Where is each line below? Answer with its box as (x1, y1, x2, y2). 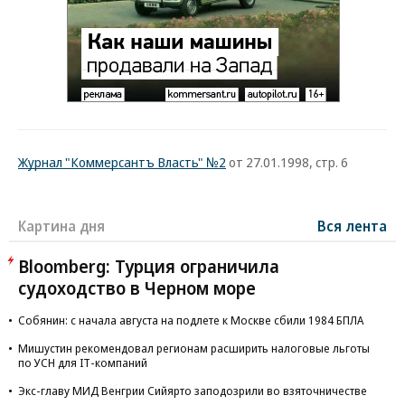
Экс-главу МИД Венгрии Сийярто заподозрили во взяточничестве (18, 382, 367, 399)
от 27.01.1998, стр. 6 (226, 153, 348, 171)
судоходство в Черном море (18, 276, 256, 300)
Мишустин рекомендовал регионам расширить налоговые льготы (18, 340, 370, 356)
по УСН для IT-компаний (18, 354, 147, 371)
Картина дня (18, 216, 105, 236)
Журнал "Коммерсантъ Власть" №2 (18, 153, 226, 171)
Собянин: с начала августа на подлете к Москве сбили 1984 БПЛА (18, 312, 363, 328)
